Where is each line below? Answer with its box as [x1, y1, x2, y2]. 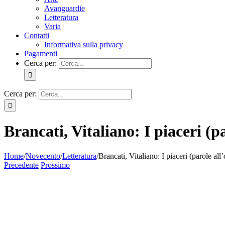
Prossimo [41, 160, 70, 169]
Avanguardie [44, 4, 85, 13]
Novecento [26, 151, 60, 160]
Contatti [24, 31, 49, 40]
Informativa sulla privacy [44, 40, 123, 49]
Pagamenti [24, 49, 57, 58]
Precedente [4, 160, 39, 169]
